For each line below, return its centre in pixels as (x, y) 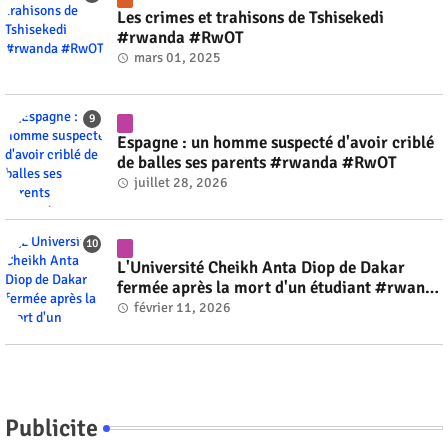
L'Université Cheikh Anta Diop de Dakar (261, 267)
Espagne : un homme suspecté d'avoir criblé (275, 142)
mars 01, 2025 (177, 57)
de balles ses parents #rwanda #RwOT (257, 162)
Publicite (51, 427)
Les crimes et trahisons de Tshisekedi (250, 17)
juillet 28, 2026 (181, 182)
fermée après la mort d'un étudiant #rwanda (280, 287)
